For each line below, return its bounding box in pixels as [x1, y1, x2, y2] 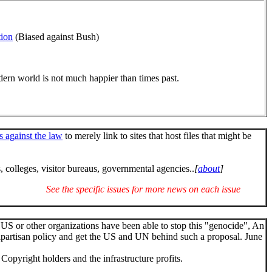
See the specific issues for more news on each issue [46, 184, 240, 194]
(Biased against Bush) [13, 32, 99, 42]
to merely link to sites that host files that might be [63, 131, 251, 141]
